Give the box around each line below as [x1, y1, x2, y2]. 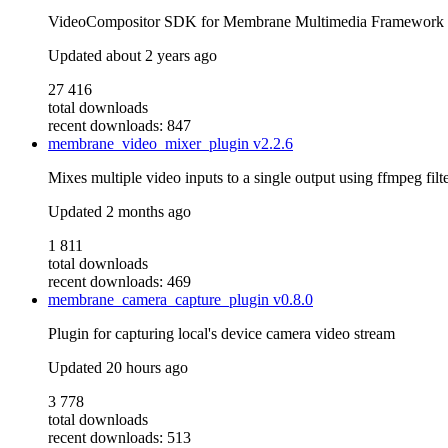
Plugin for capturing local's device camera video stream [48, 325, 395, 343]
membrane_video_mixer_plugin [48, 135, 253, 153]
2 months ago [106, 203, 191, 221]
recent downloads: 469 [48, 273, 191, 291]
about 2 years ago [106, 47, 217, 65]
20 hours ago [106, 359, 188, 377]
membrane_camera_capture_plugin [48, 291, 273, 309]
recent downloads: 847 [48, 117, 191, 135]
